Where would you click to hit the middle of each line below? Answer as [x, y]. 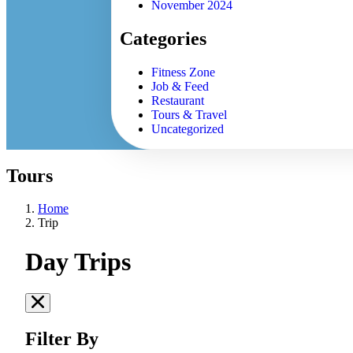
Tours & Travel [190, 114]
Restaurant [178, 100]
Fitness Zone [184, 72]
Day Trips [78, 261]
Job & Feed [180, 86]
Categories [163, 38]
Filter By [62, 339]
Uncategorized [188, 128]
